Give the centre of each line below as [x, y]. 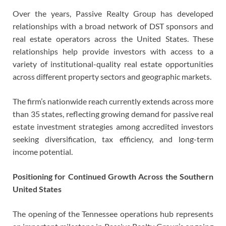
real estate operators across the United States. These [113, 38]
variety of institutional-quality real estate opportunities [113, 64]
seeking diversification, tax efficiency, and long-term [113, 139]
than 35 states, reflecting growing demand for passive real [113, 114]
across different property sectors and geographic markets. [112, 76]
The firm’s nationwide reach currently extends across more [113, 101]
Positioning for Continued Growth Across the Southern [113, 176]
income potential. [43, 151]
